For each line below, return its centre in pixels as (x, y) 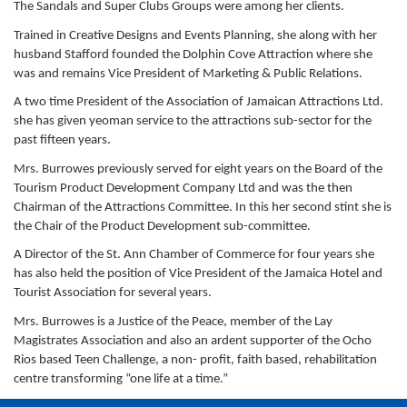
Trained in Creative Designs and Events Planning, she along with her (195, 35)
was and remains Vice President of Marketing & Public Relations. (188, 74)
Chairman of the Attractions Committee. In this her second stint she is (203, 207)
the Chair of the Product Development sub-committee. (162, 226)
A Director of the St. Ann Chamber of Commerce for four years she (194, 255)
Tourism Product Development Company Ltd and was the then (183, 188)
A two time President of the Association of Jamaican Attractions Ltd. (199, 102)
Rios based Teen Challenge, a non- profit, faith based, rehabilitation (195, 360)
